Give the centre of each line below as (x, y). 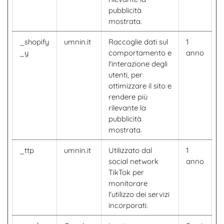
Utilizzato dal (130, 150)
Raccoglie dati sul (138, 42)
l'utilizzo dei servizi (139, 194)
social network (133, 161)
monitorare (128, 183)
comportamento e (140, 53)
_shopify (34, 42)
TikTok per (126, 172)
